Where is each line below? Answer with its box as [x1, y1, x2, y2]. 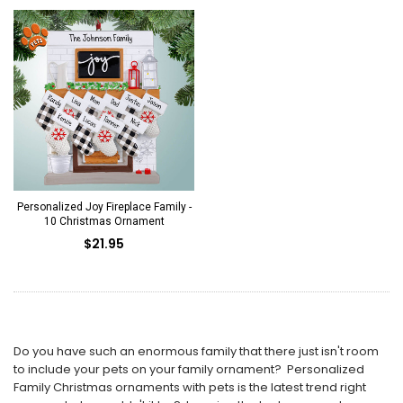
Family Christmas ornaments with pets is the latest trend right [13, 378, 366, 396]
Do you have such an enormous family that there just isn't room [13, 342, 379, 360]
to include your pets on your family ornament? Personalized [13, 360, 364, 378]
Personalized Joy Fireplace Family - [16, 200, 192, 213]
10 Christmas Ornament [43, 214, 165, 228]
